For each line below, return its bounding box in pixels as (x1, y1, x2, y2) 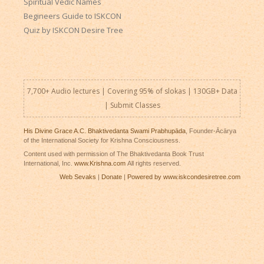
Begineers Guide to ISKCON (23, 10, 121, 21)
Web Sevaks (60, 173, 97, 181)
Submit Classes (110, 100, 160, 111)
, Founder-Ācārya (185, 127, 236, 135)
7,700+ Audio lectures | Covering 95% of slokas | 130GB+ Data (27, 86, 237, 97)
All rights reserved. (125, 160, 181, 167)
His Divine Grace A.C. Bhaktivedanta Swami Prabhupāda (23, 127, 186, 135)
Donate (101, 173, 123, 181)
